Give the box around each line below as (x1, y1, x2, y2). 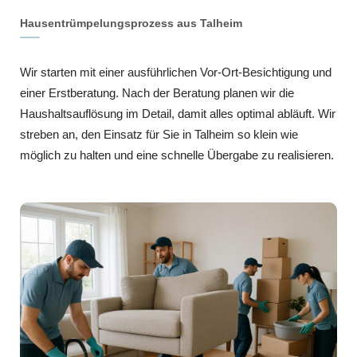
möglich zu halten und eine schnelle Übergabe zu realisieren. (20, 147, 334, 162)
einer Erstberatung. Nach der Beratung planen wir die (20, 85, 294, 100)
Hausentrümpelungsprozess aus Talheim (20, 16, 242, 29)
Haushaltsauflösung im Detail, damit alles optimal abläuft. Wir (20, 106, 335, 120)
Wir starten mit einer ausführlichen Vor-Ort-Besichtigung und (20, 65, 331, 79)
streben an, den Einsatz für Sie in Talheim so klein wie (20, 127, 298, 141)
